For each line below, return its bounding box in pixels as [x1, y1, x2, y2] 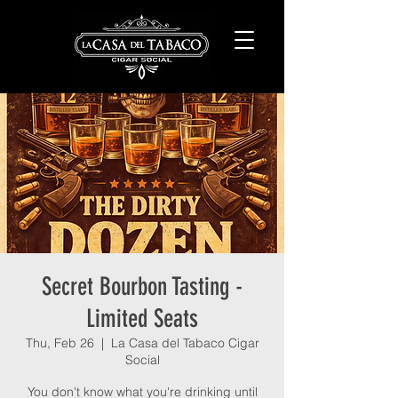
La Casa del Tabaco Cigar [110, 335, 259, 351]
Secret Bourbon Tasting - [42, 272, 243, 301]
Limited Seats [86, 304, 198, 333]
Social [124, 352, 160, 368]
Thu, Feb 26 [25, 335, 94, 351]
